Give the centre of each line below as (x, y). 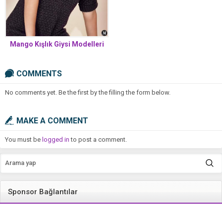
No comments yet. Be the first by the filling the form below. (88, 92)
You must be (24, 139)
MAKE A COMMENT (52, 120)
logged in (56, 139)
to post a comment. (98, 139)
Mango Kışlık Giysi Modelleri (57, 44)
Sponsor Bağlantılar (43, 192)
